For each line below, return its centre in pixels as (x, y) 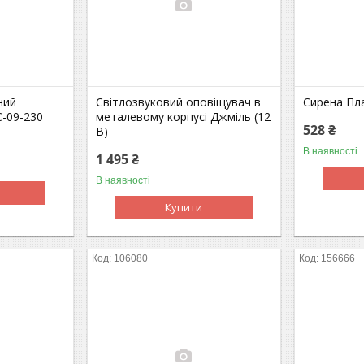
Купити (184, 207)
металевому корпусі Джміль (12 (184, 116)
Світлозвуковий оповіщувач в (179, 102)
